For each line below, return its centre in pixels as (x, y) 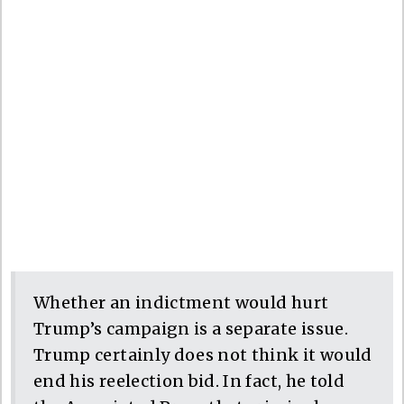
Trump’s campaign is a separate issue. (191, 328)
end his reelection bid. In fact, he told (189, 381)
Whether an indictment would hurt (181, 302)
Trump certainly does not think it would (203, 354)
